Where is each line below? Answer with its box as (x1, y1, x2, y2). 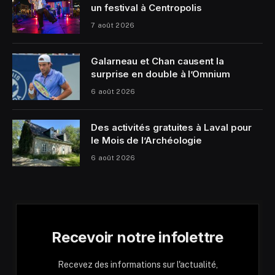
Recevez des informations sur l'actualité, (57, 260, 218, 270)
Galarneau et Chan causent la (91, 55, 224, 68)
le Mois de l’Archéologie (91, 134, 203, 147)
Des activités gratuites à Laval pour (91, 122, 252, 134)
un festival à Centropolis (91, 2, 203, 14)
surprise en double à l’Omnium (91, 68, 230, 80)
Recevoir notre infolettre (52, 228, 223, 247)
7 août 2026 (91, 21, 135, 29)
